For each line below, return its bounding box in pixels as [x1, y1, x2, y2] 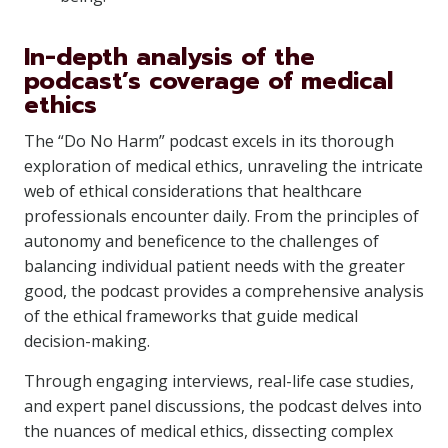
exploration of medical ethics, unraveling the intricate [24, 155, 423, 177]
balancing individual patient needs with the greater [24, 255, 405, 277]
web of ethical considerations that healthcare [24, 180, 362, 202]
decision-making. [24, 330, 150, 352]
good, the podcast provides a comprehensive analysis [24, 280, 424, 302]
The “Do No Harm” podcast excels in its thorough [24, 130, 394, 152]
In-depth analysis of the [24, 39, 315, 75]
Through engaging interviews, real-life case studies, [24, 370, 414, 392]
